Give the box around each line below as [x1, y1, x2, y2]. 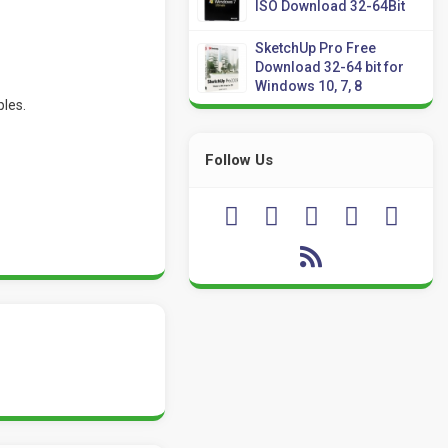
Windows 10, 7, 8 [255, 78, 363, 94]
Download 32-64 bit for [255, 59, 405, 75]
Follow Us [205, 151, 274, 169]
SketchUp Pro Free [255, 40, 377, 56]
